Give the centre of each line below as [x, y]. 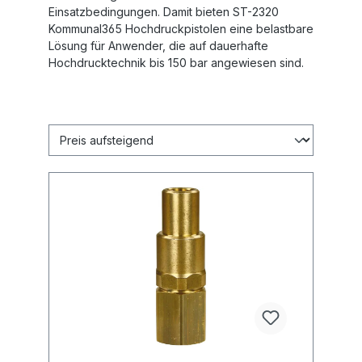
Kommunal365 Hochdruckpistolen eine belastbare [181, 28]
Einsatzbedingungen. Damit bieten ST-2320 [164, 11]
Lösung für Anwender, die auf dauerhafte [158, 45]
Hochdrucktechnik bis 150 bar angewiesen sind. [176, 62]
